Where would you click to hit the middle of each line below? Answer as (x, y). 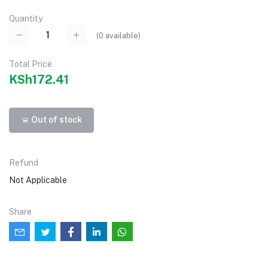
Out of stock (56, 120)
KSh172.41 (39, 79)
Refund (24, 162)
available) (122, 35)
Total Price (31, 64)
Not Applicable (38, 180)
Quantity (26, 19)
